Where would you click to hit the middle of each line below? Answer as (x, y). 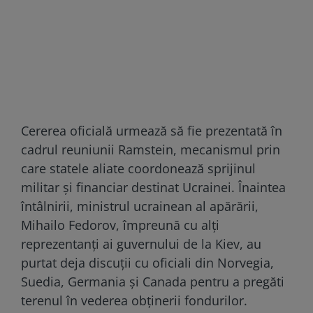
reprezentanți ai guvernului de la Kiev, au (141, 243)
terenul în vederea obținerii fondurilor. (134, 300)
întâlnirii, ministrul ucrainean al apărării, (140, 206)
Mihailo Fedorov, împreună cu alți (120, 225)
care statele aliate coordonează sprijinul (138, 168)
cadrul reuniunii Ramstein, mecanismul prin (151, 149)
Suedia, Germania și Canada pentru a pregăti (153, 281)
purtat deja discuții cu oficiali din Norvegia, (147, 262)
